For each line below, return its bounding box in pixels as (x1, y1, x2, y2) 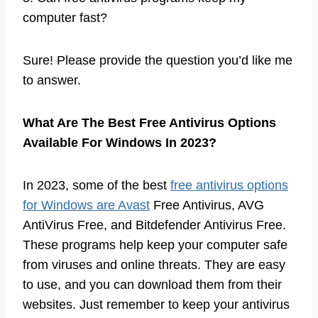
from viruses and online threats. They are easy (23, 257, 285, 272)
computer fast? (23, 10, 107, 25)
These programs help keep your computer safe (23, 237, 287, 252)
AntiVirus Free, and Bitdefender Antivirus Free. (23, 217, 286, 232)
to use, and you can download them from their (23, 277, 282, 292)
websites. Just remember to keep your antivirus (23, 297, 290, 312)
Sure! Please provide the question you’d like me (23, 53, 292, 67)
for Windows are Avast (23, 197, 150, 212)
